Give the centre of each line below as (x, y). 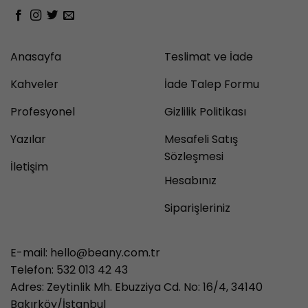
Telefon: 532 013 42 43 (69, 270)
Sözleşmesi (194, 157)
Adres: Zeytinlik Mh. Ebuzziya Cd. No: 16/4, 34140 (136, 287)
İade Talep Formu (212, 85)
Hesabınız (190, 180)
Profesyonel (43, 112)
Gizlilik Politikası (205, 112)
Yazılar (28, 140)
